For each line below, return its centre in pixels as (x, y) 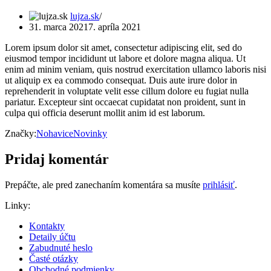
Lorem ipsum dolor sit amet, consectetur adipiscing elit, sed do (123, 47)
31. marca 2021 (59, 27)
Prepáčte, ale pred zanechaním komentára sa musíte (104, 184)
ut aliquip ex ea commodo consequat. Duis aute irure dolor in (121, 80)
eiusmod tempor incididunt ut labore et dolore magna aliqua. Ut (125, 58)
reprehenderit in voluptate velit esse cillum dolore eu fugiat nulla (127, 91)
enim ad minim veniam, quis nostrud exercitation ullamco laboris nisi (135, 69)
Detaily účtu (52, 237)
